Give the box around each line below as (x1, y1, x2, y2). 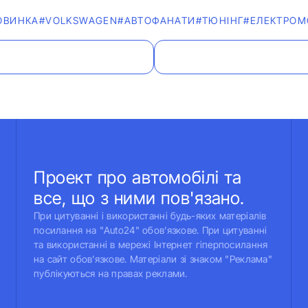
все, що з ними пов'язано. (34, 188, 245, 208)
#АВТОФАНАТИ (118, 14, 196, 26)
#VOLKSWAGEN (38, 14, 118, 26)
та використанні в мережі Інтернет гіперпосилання (34, 239, 268, 250)
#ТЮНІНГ (195, 14, 244, 26)
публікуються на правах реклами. (34, 267, 188, 279)
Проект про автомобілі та (34, 167, 242, 188)
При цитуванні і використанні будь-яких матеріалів (34, 210, 267, 221)
